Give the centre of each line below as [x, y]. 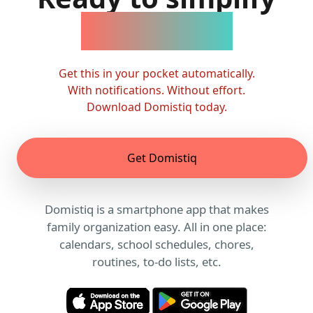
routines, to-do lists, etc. [156, 262]
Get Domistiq [162, 158]
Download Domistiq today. [156, 107]
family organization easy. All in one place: [156, 227]
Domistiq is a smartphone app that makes [156, 210]
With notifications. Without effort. [156, 90]
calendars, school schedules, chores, [156, 245]
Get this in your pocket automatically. [156, 74]
